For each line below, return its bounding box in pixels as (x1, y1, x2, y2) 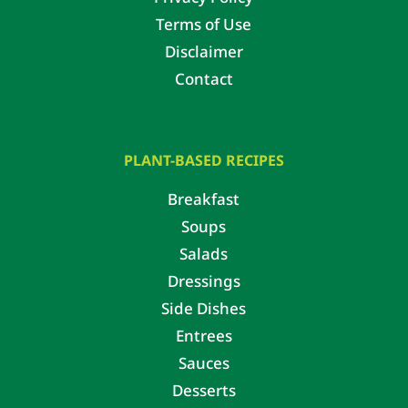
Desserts (171, 379, 236, 401)
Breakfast (168, 188, 240, 209)
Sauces (178, 352, 229, 373)
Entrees (175, 324, 232, 346)
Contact (174, 67, 233, 89)
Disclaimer (164, 40, 243, 62)
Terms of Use (156, 13, 252, 35)
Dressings (167, 270, 240, 291)
